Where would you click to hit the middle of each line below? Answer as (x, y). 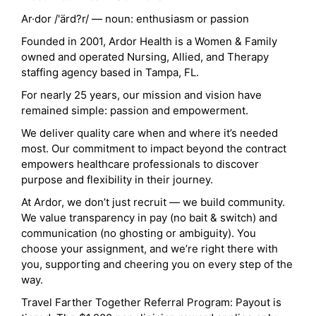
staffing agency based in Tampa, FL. (110, 72)
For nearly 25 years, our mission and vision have (141, 95)
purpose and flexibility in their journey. (117, 180)
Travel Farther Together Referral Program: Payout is (151, 302)
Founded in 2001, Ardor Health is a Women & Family (149, 41)
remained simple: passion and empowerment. (135, 110)
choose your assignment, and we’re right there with (150, 249)
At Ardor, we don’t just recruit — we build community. (153, 202)
